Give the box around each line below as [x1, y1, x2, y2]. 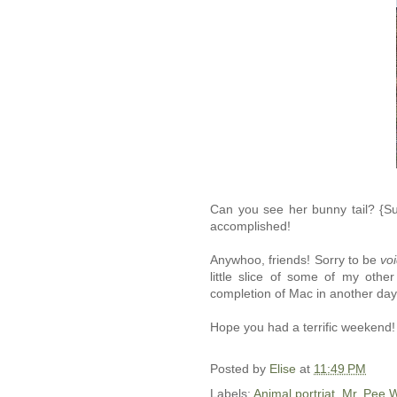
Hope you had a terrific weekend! [210, 320, 395, 335]
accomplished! [210, 219, 291, 234]
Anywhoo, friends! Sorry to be [210, 253, 381, 268]
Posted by [210, 361, 269, 376]
